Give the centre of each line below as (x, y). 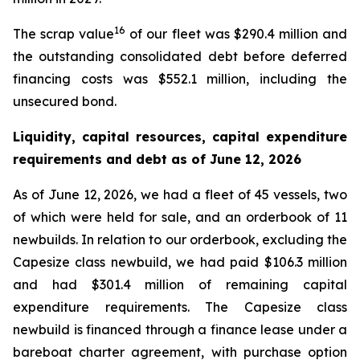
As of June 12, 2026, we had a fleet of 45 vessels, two (180, 194)
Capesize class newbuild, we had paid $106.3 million (180, 262)
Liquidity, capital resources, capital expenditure (180, 137)
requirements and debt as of (111, 159)
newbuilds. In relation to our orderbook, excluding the (180, 239)
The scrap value (64, 34)
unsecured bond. (65, 101)
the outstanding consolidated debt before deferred (180, 56)
